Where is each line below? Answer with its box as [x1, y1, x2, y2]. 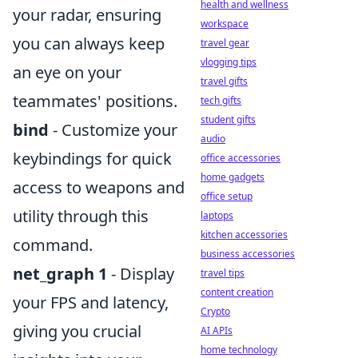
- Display [107, 262, 174, 284]
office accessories [201, 151, 280, 165]
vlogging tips [201, 55, 257, 69]
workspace [201, 17, 249, 30]
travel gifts [201, 74, 248, 88]
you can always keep [13, 32, 165, 54]
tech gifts [201, 93, 241, 107]
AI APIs [201, 324, 233, 337]
